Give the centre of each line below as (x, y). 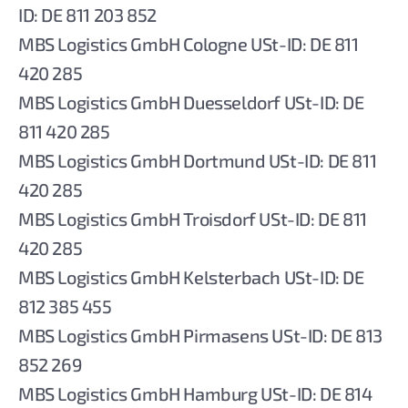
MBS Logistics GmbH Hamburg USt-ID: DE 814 (195, 393)
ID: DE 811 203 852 (87, 15)
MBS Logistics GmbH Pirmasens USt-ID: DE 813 (200, 335)
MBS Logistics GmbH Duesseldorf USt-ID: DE (191, 102)
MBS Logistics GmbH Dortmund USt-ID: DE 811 (198, 160)
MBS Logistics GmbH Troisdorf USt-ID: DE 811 (193, 219)
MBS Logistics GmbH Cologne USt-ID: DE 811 (189, 44)
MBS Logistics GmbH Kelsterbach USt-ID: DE (191, 277)
